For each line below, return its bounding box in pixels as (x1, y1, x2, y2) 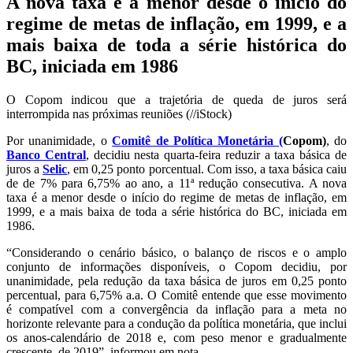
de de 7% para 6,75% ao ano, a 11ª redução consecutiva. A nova (6, 176, 347, 191)
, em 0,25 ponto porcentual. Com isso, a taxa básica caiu (67, 162, 347, 176)
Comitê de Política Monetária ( (112, 134, 283, 148)
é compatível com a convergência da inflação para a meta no (6, 303, 347, 317)
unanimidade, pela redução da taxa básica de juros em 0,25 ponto (6, 274, 347, 288)
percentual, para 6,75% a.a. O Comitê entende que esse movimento (6, 288, 347, 303)
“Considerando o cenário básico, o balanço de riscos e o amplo (6, 246, 347, 260)
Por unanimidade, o (6, 134, 113, 148)
